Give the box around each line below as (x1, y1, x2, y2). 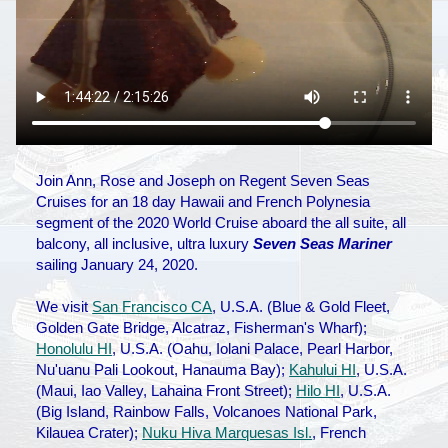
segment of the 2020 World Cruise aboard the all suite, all (36, 214, 407, 232)
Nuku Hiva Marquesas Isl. (142, 424, 313, 442)
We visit (36, 298, 93, 316)
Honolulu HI (36, 340, 113, 358)
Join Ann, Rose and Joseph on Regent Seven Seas (36, 172, 371, 190)
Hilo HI (296, 382, 341, 400)
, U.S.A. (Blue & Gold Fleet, (212, 298, 391, 316)
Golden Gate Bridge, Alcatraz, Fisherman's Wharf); (36, 319, 368, 337)
